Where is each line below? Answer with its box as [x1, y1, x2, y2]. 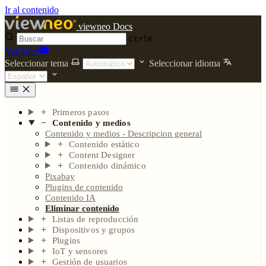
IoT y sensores [52, 246, 108, 256]
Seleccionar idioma [149, 58, 220, 68]
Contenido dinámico [69, 161, 146, 170]
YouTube [5, 46, 39, 56]
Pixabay [45, 172, 75, 181]
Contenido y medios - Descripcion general [45, 129, 202, 138]
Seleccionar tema [5, 58, 68, 68]
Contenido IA [45, 193, 96, 202]
